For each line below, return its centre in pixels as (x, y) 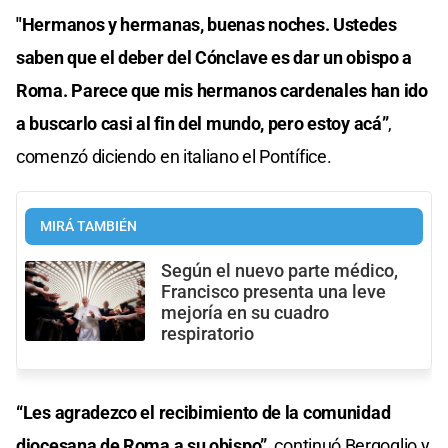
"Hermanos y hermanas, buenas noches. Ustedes (206, 24)
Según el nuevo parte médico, (279, 270)
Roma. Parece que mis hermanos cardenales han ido (222, 90)
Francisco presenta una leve (273, 291)
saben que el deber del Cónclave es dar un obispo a (214, 57)
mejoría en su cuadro (245, 312)
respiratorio (207, 333)
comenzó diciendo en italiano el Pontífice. (174, 156)
